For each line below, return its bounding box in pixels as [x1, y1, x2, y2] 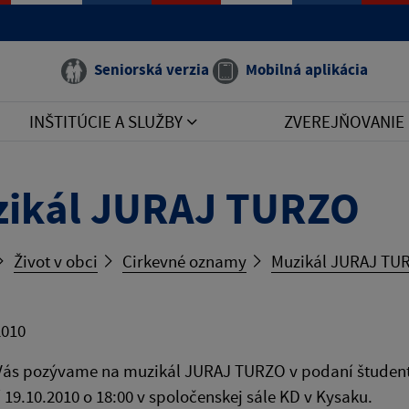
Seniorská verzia [94, 59, 209, 79]
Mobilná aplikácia [246, 59, 368, 79]
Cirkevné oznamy [122, 250, 246, 272]
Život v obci [14, 250, 98, 272]
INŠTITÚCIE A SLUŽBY [29, 110, 187, 132]
